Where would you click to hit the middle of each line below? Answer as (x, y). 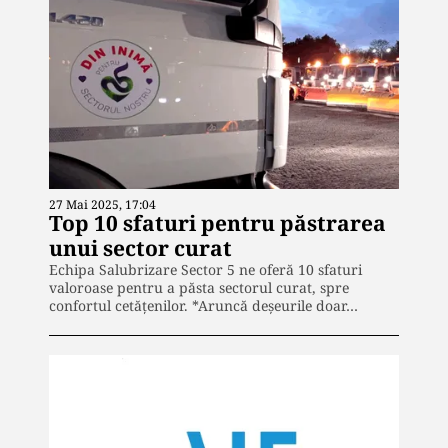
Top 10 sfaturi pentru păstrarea (217, 223)
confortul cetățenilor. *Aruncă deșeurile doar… (203, 306)
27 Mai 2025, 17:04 (102, 205)
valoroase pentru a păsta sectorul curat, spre (199, 288)
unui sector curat (140, 248)
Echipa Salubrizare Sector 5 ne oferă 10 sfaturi (205, 270)
